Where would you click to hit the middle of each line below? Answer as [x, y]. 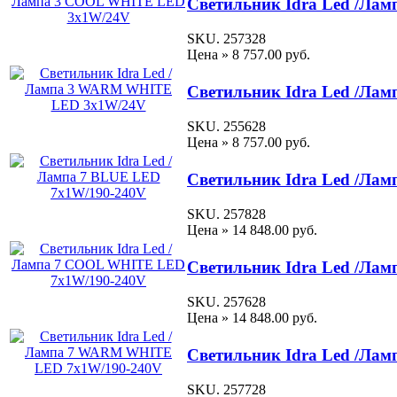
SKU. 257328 [226, 38]
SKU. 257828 [226, 214]
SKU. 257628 [226, 301]
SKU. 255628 [226, 126]
